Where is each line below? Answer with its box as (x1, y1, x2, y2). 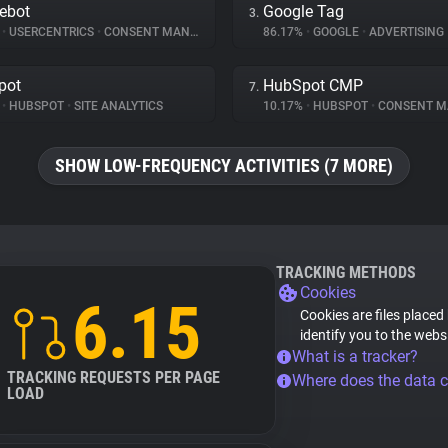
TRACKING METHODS (276, 263, 416, 282)
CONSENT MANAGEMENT (101, 25, 190, 39)
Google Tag (263, 2, 344, 21)
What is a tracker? (292, 347, 418, 366)
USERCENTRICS (6, 25, 97, 39)
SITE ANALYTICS (71, 99, 163, 113)
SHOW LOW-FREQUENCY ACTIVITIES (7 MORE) (55, 155, 393, 176)
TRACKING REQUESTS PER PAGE (7, 368, 220, 387)
